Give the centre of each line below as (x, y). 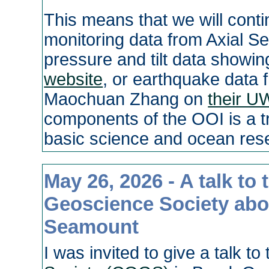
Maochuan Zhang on (126, 99)
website (74, 80)
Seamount (91, 226)
